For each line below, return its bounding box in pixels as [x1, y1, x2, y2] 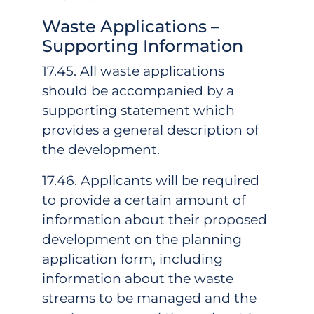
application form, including [42, 250, 223, 267]
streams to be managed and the [42, 289, 257, 306]
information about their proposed [42, 211, 267, 228]
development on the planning [42, 231, 242, 247]
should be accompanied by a [42, 82, 234, 99]
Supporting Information [42, 35, 243, 56]
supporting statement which [42, 102, 235, 118]
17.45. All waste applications [42, 62, 224, 79]
